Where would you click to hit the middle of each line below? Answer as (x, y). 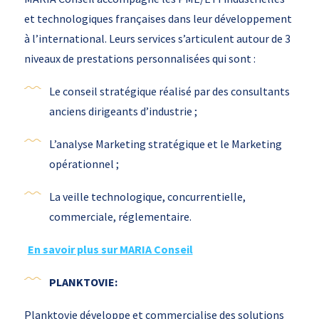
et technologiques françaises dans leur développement (158, 19)
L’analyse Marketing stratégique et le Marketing (165, 144)
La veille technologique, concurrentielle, (147, 197)
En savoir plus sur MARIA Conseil (110, 250)
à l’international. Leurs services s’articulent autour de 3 (157, 39)
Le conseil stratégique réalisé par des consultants (169, 91)
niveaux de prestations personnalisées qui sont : (140, 59)
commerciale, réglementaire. (120, 217)
